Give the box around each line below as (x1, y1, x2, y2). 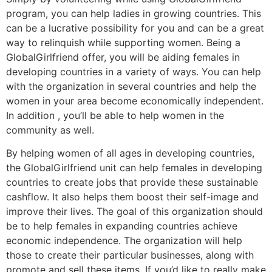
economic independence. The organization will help (6, 234, 242, 246)
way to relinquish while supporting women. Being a (6, 36, 240, 49)
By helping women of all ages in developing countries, (6, 147, 254, 159)
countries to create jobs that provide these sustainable (6, 176, 258, 188)
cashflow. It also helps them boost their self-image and (6, 191, 259, 203)
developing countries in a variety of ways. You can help (6, 65, 261, 78)
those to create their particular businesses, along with (6, 249, 254, 261)
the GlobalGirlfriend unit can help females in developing (6, 161, 262, 174)
